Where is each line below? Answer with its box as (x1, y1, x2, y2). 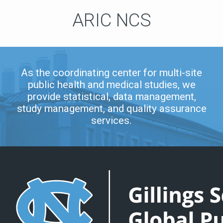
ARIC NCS (72, 9, 151, 31)
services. (91, 114, 132, 127)
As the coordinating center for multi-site (21, 67, 202, 79)
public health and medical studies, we (27, 79, 196, 91)
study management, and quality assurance (16, 103, 207, 115)
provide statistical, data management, (27, 91, 196, 103)
